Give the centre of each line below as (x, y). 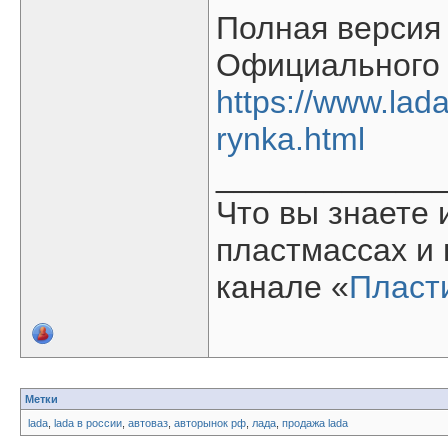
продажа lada (315, 423)
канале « (282, 287)
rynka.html (290, 139)
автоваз (148, 423)
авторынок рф (210, 423)
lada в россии (88, 423)
